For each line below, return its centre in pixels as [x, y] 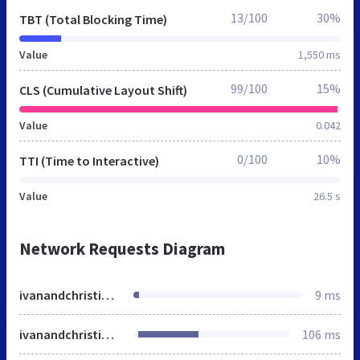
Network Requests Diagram [122, 248]
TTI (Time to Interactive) [89, 160]
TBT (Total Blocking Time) [93, 19]
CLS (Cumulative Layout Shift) [103, 90]
